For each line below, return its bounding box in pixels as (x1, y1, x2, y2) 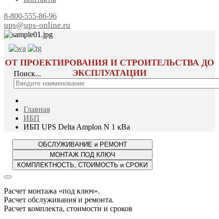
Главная (23, 105, 50, 113)
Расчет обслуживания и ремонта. (4, 196, 114, 204)
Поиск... (14, 69, 41, 78)
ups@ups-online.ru (4, 21, 70, 30)
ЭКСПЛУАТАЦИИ (72, 68, 147, 78)
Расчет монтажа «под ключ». (4, 187, 100, 195)
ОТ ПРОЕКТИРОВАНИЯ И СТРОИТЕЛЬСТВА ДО (5, 58, 214, 67)
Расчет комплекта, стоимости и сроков (4, 204, 132, 213)
